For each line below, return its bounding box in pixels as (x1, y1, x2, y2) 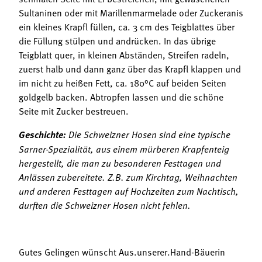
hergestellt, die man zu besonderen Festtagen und (19, 156, 221, 169)
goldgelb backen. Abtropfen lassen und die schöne (19, 89, 223, 103)
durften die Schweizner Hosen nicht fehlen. (19, 198, 191, 211)
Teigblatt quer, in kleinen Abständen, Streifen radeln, (19, 47, 229, 61)
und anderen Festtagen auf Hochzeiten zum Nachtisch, (19, 184, 239, 197)
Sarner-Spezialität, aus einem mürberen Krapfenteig (19, 142, 229, 155)
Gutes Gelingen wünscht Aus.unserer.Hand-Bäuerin (19, 244, 225, 258)
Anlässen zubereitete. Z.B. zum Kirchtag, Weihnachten (19, 170, 237, 183)
